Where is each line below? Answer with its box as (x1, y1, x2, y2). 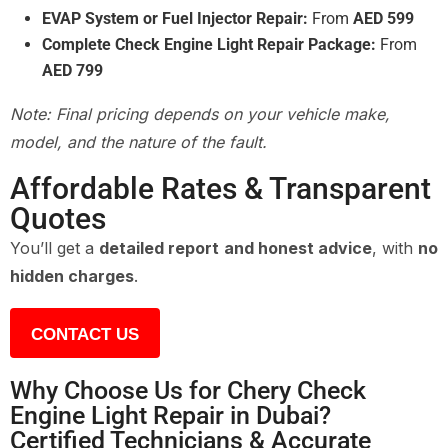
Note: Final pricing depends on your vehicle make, (10, 103, 390, 124)
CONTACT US (31, 324, 139, 344)
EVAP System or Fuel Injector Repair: (42, 8, 308, 28)
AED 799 (42, 60, 103, 80)
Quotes (10, 200, 106, 236)
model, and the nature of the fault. (10, 131, 267, 152)
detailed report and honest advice (99, 237, 372, 258)
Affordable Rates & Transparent (10, 170, 431, 206)
